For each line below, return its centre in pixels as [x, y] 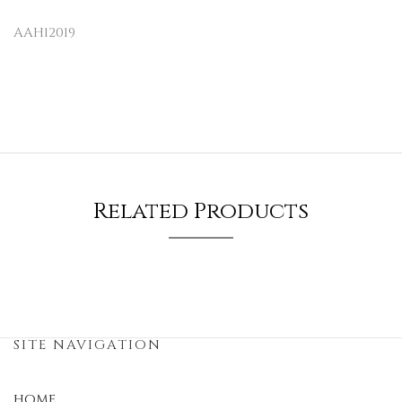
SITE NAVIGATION [87, 345]
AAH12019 [44, 33]
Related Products [201, 211]
